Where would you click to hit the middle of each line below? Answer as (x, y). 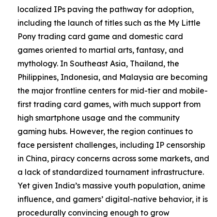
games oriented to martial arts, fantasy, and (101, 50)
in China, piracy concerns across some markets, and (113, 158)
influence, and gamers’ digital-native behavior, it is (113, 199)
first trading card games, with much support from (109, 104)
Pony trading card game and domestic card (100, 36)
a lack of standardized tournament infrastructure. (111, 172)
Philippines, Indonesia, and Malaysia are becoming (113, 77)
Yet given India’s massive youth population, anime (111, 185)
